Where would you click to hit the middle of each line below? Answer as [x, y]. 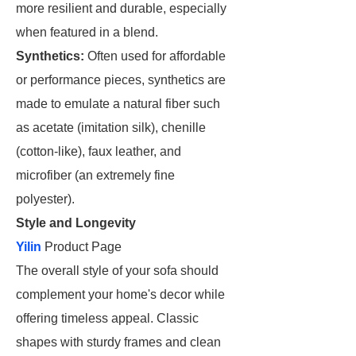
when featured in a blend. [87, 32]
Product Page [81, 247]
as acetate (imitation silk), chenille [111, 128]
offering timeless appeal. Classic [107, 318]
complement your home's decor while [120, 294]
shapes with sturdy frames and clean [118, 342]
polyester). [45, 199]
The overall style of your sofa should [117, 271]
